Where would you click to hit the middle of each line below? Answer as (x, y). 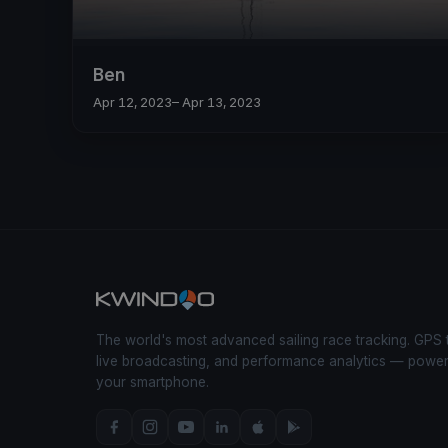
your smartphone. (152, 381)
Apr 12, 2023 (132, 101)
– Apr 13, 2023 (216, 101)
